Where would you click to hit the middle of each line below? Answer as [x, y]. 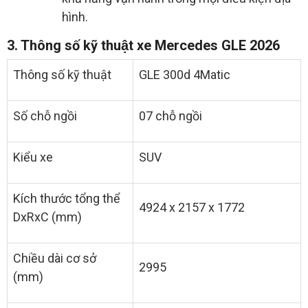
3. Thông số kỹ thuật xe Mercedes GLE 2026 [143, 46]
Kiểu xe [33, 157]
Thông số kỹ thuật [62, 75]
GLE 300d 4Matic [185, 75]
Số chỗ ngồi [45, 116]
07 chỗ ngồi [170, 116]
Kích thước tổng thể [67, 199]
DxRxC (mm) [47, 217]
